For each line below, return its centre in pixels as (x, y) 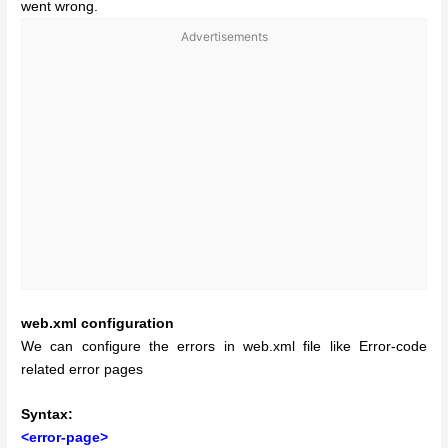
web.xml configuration (98, 323)
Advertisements (224, 37)
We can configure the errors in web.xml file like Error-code (224, 346)
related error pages (82, 369)
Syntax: (47, 414)
